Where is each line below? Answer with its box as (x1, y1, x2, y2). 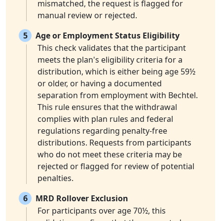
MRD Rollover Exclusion (36, 193, 128, 204)
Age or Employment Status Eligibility (36, 30, 180, 41)
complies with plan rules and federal (37, 113, 173, 125)
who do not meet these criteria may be (37, 149, 182, 160)
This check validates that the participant (37, 42, 186, 54)
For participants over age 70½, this (37, 205, 166, 217)
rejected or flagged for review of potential (37, 161, 194, 172)
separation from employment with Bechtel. (37, 90, 198, 101)
